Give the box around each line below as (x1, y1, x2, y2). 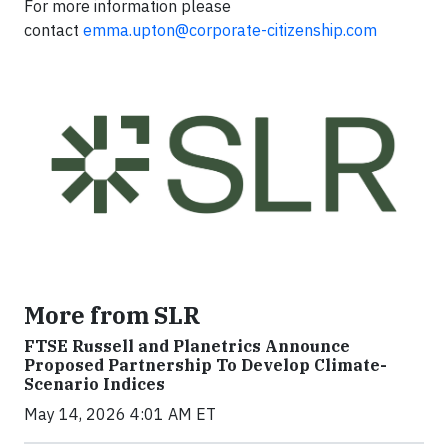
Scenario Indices (24, 374, 165, 395)
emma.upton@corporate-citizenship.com (83, 20, 377, 40)
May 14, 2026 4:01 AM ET (24, 404, 216, 425)
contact (24, 20, 83, 40)
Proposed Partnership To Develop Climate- (24, 355, 387, 376)
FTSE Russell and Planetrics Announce (24, 336, 350, 357)
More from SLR (24, 300, 200, 331)
